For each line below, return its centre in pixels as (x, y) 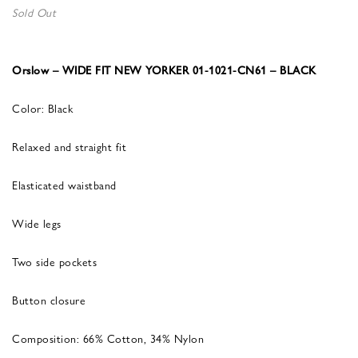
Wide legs (37, 223)
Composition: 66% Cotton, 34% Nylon (108, 338)
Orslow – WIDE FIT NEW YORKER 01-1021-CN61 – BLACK (164, 69)
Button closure (49, 299)
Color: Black (42, 107)
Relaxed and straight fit (69, 146)
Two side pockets (54, 261)
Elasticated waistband (64, 184)
